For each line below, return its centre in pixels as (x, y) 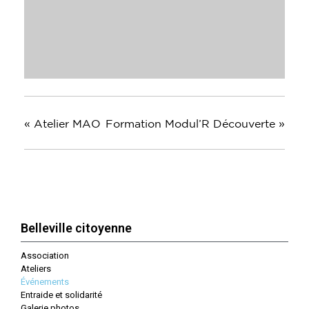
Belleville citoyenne (76, 228)
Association (45, 256)
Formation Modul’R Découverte (192, 124)
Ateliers (36, 269)
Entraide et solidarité (61, 295)
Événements (45, 282)
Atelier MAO (66, 124)
